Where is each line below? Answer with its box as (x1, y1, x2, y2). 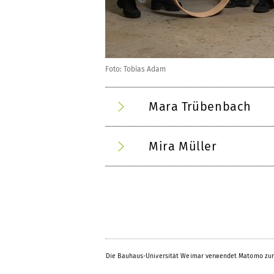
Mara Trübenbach (149, 98, 251, 114)
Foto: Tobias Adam (105, 64, 166, 73)
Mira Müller (149, 138, 217, 154)
